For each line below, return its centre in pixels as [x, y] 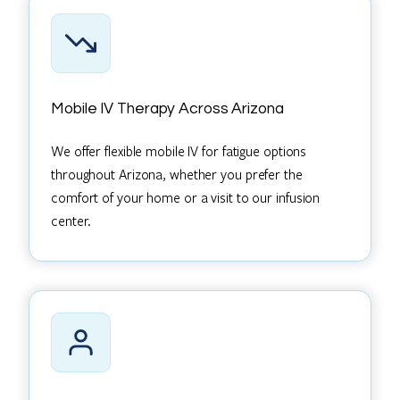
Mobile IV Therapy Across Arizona [167, 108]
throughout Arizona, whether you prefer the [177, 175]
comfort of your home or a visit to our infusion [186, 198]
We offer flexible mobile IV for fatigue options [179, 151]
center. [71, 221]
